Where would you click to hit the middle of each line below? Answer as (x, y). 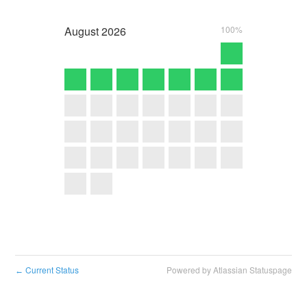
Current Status (51, 270)
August (82, 31)
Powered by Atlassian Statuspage (229, 270)
